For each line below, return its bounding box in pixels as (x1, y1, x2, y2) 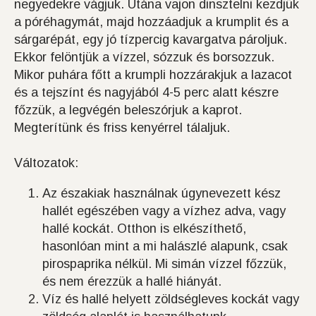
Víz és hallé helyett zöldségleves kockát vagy (42, 292, 299, 307)
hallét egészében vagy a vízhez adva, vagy (42, 204, 286, 219)
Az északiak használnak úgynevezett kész (42, 186, 281, 201)
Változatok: (14, 156, 78, 171)
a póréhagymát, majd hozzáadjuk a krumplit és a (14, 15, 288, 30)
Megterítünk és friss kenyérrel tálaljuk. (14, 121, 230, 135)
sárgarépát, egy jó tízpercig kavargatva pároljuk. (14, 32, 287, 47)
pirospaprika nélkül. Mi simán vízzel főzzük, (42, 257, 286, 272)
